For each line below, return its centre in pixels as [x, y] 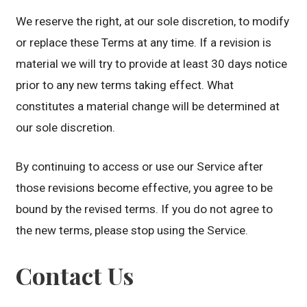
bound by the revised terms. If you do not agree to [145, 209]
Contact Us [75, 276]
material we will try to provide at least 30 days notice [152, 64]
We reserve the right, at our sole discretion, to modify [153, 22]
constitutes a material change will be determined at [148, 107]
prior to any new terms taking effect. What [125, 85]
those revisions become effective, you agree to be [145, 188]
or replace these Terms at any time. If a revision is [144, 43]
